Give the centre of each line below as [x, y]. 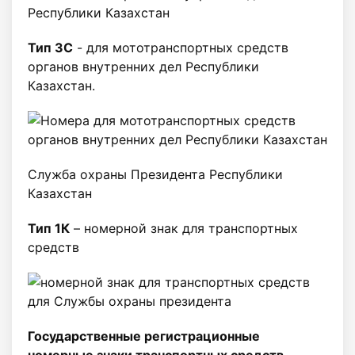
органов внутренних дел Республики [143, 67]
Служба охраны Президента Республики [155, 175]
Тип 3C [50, 48]
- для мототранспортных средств [181, 48]
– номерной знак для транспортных [184, 229]
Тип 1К [49, 229]
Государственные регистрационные [144, 336]
